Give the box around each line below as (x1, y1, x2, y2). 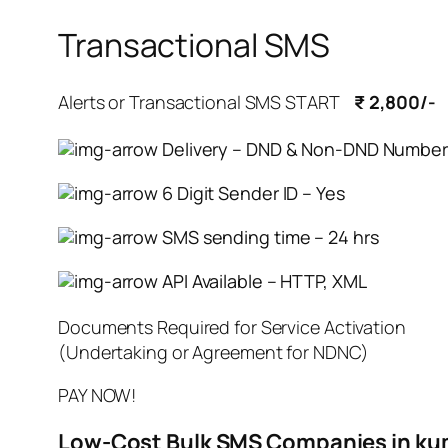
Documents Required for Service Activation (58, 314, 406, 339)
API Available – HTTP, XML (158, 268, 367, 293)
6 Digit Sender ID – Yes (158, 180, 345, 205)
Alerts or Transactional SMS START (58, 89, 355, 114)
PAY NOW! (58, 382, 137, 407)
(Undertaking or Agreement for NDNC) (58, 339, 369, 364)
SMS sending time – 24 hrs (158, 224, 379, 249)
